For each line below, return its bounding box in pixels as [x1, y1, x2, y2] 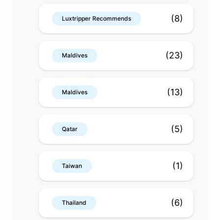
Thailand [62, 198, 86, 206]
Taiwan [62, 162, 82, 169]
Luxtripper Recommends [62, 14, 131, 22]
